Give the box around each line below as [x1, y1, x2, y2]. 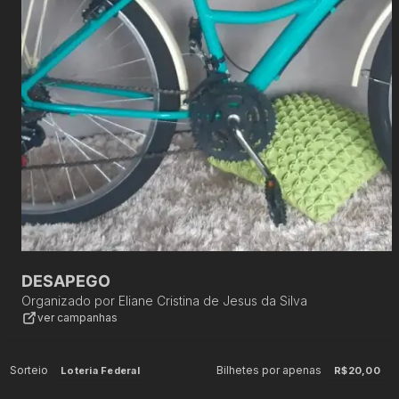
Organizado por [21, 293, 115, 308]
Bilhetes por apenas [216, 363, 322, 377]
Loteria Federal [61, 364, 140, 377]
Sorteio [10, 363, 49, 377]
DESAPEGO [21, 272, 110, 290]
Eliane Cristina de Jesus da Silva [118, 293, 307, 308]
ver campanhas [37, 311, 118, 324]
